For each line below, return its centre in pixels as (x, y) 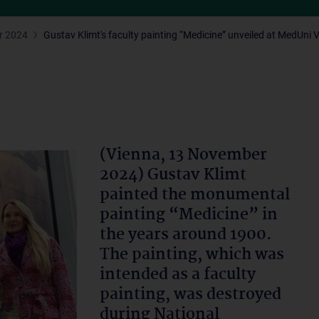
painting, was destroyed (190, 295)
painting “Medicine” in (189, 215)
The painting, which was (192, 255)
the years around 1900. (186, 235)
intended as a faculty (178, 275)
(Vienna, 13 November (183, 155)
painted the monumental (195, 195)
